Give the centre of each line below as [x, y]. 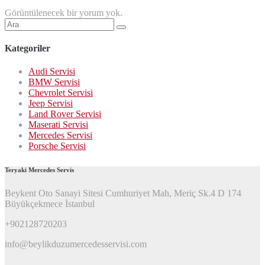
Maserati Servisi [58, 125]
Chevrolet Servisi [61, 93]
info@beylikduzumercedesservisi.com [76, 244]
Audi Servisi [52, 72]
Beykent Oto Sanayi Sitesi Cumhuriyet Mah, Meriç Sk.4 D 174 [123, 193]
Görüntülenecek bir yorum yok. [64, 12]
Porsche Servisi [57, 146]
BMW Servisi [54, 82]
